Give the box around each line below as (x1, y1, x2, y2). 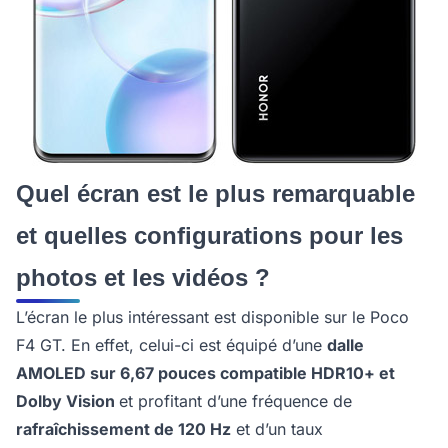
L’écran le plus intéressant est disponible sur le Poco (16, 307, 409, 328)
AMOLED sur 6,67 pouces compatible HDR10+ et (16, 363, 395, 384)
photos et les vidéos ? (16, 264, 270, 292)
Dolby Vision (16, 391, 119, 412)
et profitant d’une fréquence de (119, 391, 352, 412)
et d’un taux (231, 419, 323, 440)
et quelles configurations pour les (16, 222, 403, 250)
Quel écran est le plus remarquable (16, 180, 415, 208)
